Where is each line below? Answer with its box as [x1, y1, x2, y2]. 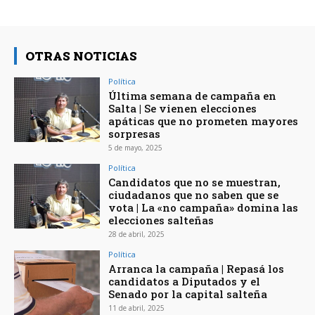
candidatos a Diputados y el [108, 274, 261, 289]
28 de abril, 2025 [108, 229, 165, 240]
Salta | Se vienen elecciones [108, 101, 257, 116]
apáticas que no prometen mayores [108, 114, 299, 129]
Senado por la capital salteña [108, 287, 268, 302]
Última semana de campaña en [108, 89, 277, 103]
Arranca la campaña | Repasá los [108, 262, 285, 276]
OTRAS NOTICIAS [25, 48, 137, 65]
